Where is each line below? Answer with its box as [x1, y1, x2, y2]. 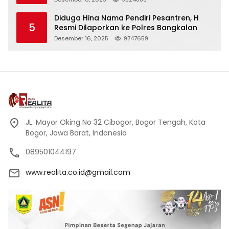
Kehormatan [54, 3, 101, 13]
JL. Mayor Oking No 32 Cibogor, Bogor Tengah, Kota [26, 117, 205, 127]
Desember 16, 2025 [54, 34, 108, 42]
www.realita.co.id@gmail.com [26, 167, 130, 177]
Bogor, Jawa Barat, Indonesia [26, 127, 127, 138]
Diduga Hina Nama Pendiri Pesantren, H [54, 12, 199, 23]
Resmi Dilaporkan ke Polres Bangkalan [54, 22, 197, 33]
